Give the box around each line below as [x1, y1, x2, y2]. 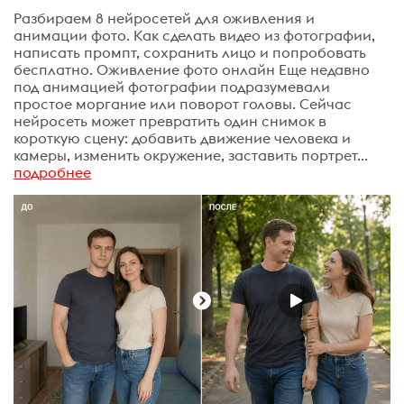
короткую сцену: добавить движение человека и [14, 128, 351, 147]
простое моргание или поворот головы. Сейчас [14, 94, 352, 113]
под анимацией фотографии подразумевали [14, 77, 330, 96]
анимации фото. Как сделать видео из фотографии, [14, 25, 375, 44]
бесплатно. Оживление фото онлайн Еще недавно [14, 60, 370, 78]
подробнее [14, 162, 91, 181]
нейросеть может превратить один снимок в [14, 111, 326, 130]
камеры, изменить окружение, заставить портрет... [14, 145, 368, 164]
